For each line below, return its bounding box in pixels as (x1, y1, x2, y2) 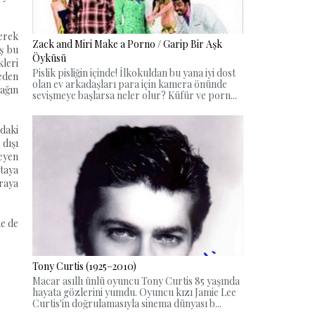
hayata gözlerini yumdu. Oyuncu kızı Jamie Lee (32, 285, 236, 299)
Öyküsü (32, 51, 66, 65)
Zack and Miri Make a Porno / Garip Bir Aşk (32, 37, 222, 51)
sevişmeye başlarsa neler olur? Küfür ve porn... (32, 89, 237, 103)
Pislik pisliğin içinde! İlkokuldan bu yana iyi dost (32, 66, 236, 80)
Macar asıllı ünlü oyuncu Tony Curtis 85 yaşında (32, 274, 240, 288)
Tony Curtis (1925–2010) (32, 259, 136, 273)
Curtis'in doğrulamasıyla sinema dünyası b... (32, 296, 221, 310)
